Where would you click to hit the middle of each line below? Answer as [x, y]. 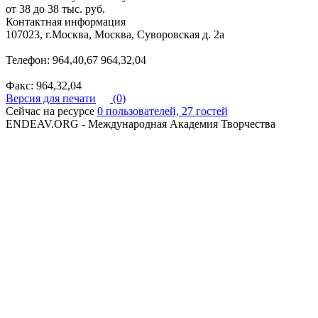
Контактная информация [66, 22]
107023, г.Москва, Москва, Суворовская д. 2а [115, 35]
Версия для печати [51, 99]
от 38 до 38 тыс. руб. [55, 9]
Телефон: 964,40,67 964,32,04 [76, 60]
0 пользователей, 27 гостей [163, 111]
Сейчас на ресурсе [51, 111]
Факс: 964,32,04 [44, 86]
